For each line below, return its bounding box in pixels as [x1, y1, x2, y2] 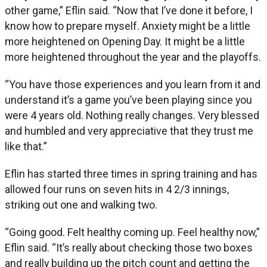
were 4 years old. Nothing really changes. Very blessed [5, 108, 259, 122]
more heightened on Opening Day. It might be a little [5, 35, 245, 48]
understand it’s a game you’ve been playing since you [5, 93, 252, 106]
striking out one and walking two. [5, 198, 157, 211]
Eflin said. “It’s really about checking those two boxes [5, 241, 253, 254]
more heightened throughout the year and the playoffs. [5, 50, 261, 63]
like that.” [5, 139, 47, 153]
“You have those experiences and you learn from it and [5, 77, 260, 91]
